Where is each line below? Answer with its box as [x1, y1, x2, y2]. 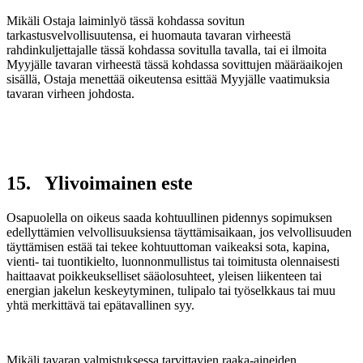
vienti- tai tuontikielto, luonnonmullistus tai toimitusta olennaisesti [6, 254, 340, 269]
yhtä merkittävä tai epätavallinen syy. [6, 298, 194, 313]
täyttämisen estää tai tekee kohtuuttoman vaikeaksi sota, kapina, [6, 240, 330, 254]
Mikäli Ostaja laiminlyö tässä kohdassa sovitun [6, 14, 245, 28]
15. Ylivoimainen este [6, 173, 193, 194]
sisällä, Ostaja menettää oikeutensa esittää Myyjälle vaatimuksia [6, 72, 330, 87]
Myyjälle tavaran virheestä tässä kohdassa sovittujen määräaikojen [6, 58, 343, 72]
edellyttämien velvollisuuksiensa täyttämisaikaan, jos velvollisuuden [6, 225, 352, 240]
